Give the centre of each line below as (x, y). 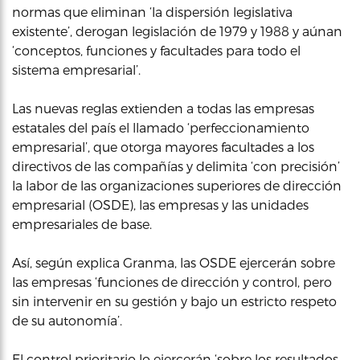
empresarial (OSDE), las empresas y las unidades (160, 205)
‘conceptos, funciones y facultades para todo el (156, 50)
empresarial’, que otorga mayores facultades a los (163, 147)
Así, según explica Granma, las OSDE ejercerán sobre (174, 262)
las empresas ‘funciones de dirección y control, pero (172, 282)
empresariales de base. (82, 224)
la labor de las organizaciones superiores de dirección (177, 185)
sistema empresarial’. (76, 70)
